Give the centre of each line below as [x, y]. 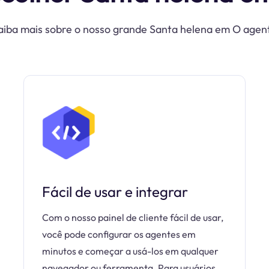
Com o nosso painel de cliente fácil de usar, [133, 217]
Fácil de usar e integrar [115, 192]
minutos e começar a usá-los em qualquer [130, 251]
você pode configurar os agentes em [119, 234]
